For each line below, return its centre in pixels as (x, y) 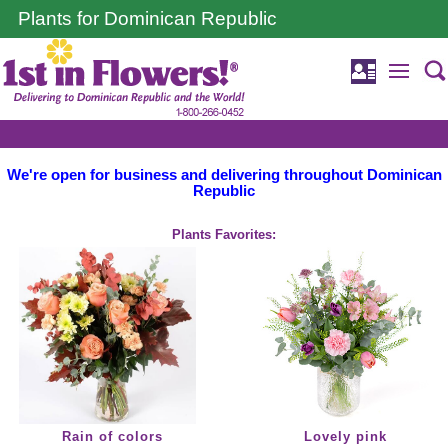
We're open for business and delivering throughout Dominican (224, 175)
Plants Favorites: (224, 235)
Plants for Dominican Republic (147, 18)
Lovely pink (345, 437)
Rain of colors (113, 437)
